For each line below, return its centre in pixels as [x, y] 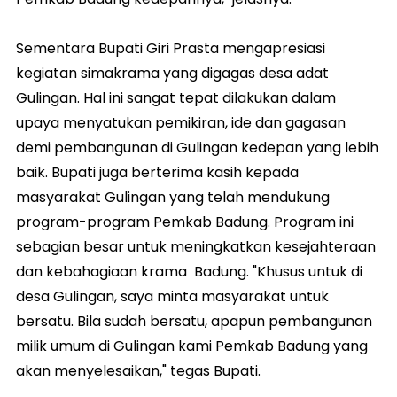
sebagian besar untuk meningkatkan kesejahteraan [196, 246]
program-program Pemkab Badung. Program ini [185, 222]
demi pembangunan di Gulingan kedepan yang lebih [197, 147]
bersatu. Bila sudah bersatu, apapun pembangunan [194, 321]
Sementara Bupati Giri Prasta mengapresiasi [171, 48]
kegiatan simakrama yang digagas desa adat [172, 73]
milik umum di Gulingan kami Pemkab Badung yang [192, 346]
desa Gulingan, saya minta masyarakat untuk [172, 296]
